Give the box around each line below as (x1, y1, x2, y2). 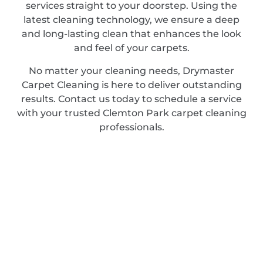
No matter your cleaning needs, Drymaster (29, 65, 234, 76)
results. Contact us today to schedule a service (21, 93, 242, 104)
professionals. (99, 121, 164, 133)
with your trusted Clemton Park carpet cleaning (16, 107, 247, 119)
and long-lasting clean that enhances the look (22, 28, 241, 40)
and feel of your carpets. (73, 42, 190, 54)
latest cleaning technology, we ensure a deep (23, 14, 240, 26)
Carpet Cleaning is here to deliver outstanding (21, 79, 242, 90)
